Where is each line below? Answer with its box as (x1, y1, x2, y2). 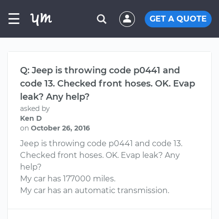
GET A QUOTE (150, 14, 207, 23)
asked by (20, 104, 50, 113)
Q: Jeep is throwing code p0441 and (20, 65, 180, 76)
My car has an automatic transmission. (20, 186, 169, 195)
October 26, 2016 (31, 124, 90, 132)
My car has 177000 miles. (20, 174, 115, 183)
